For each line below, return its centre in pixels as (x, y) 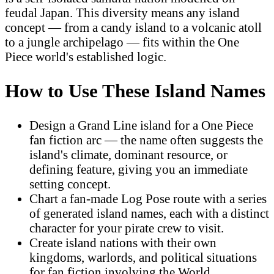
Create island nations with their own (123, 242)
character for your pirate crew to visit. (127, 228)
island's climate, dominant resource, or (128, 154)
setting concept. (70, 183)
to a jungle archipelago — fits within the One (122, 42)
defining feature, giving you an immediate (139, 169)
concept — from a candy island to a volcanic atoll (133, 28)
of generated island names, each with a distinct (149, 213)
